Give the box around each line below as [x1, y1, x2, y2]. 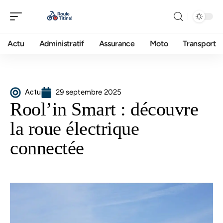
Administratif [39, 39, 84, 48]
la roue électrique [10, 118, 139, 139]
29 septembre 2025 [56, 88, 121, 97]
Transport [183, 39, 216, 48]
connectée [10, 137, 84, 158]
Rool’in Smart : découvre [10, 99, 198, 119]
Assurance [99, 39, 135, 48]
